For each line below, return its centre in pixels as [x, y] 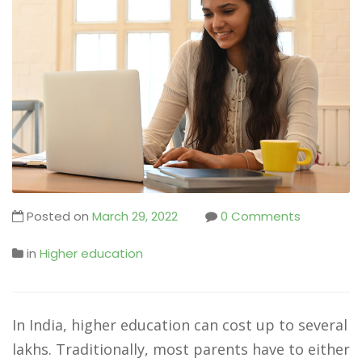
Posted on [58, 216]
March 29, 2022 [135, 216]
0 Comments [261, 216]
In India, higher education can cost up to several [180, 325]
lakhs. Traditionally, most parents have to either [181, 349]
